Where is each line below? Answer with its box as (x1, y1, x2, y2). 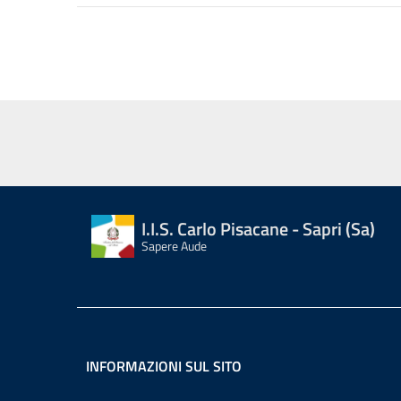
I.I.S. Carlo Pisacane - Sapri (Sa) (141, 214, 375, 243)
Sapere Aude (141, 235, 207, 256)
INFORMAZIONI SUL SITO (86, 355, 242, 377)
